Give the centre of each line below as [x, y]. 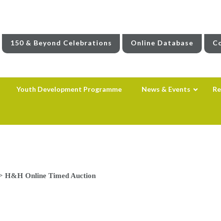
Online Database [162, 42]
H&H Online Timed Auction [50, 175]
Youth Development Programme [69, 89]
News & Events [166, 89]
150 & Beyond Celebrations [61, 42]
